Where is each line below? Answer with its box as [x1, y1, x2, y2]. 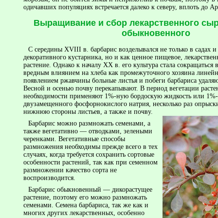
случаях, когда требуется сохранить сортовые [23, 150, 154, 158]
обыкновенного [121, 28, 190, 38]
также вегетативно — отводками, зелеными [23, 127, 152, 135]
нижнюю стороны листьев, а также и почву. [23, 108, 153, 115]
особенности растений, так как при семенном [23, 158, 158, 166]
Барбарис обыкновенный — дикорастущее [28, 185, 152, 193]
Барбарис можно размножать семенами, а [28, 119, 150, 127]
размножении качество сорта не [23, 166, 117, 174]
